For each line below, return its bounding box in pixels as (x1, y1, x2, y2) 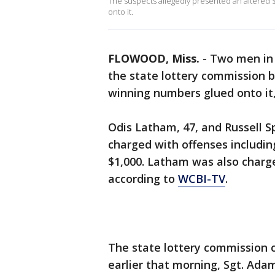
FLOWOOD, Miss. (108, 51, 199, 66)
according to (108, 171, 178, 186)
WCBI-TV (178, 171, 225, 186)
